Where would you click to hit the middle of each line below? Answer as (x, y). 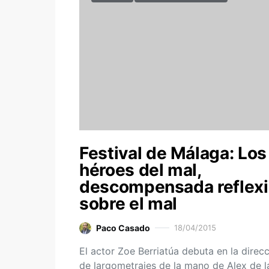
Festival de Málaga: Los (173, 153)
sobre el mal (128, 204)
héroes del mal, (140, 170)
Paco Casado (123, 228)
